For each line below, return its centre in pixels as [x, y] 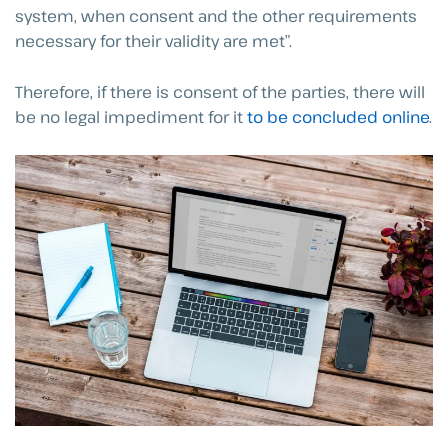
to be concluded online [338, 116]
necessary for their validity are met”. [153, 40]
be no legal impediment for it [131, 116]
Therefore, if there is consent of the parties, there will [220, 91]
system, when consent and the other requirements [216, 15]
